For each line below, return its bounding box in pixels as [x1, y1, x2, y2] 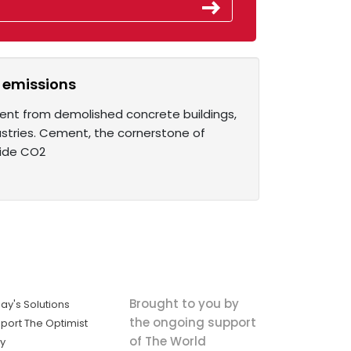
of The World [128, 332, 206, 349]
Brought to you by [128, 295, 239, 312]
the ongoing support [128, 313, 256, 331]
